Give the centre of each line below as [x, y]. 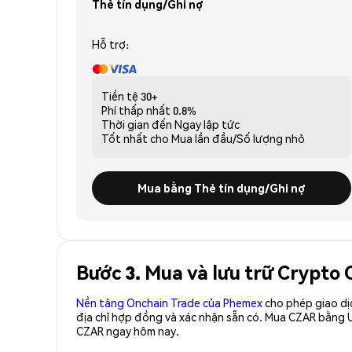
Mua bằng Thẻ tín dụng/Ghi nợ [222, 187]
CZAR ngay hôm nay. [128, 330]
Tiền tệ [120, 95]
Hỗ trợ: [110, 44]
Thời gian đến [137, 124]
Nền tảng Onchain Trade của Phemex [169, 302]
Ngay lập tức [207, 124]
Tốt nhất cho [135, 138]
